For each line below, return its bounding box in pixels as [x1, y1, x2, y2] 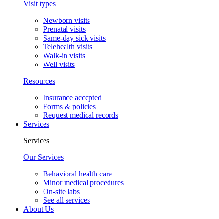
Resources [23, 77, 55, 86]
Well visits [43, 60, 75, 69]
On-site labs [43, 187, 80, 196]
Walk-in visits [43, 51, 85, 60]
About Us [23, 205, 54, 214]
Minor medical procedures [43, 178, 124, 187]
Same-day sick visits [43, 34, 106, 43]
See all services [43, 196, 90, 205]
